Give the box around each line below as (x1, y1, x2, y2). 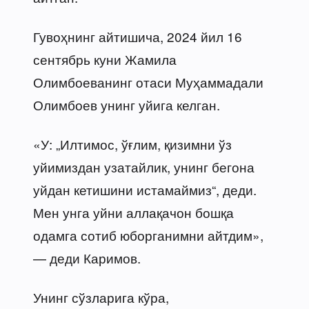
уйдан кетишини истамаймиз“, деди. (33, 179, 257, 199)
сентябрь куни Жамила (33, 49, 177, 68)
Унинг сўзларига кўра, (33, 287, 169, 306)
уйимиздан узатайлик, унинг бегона (33, 157, 255, 176)
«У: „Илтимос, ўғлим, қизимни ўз (33, 134, 232, 153)
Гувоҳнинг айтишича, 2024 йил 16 (33, 26, 242, 46)
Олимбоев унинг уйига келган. (33, 94, 220, 114)
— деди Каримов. (33, 248, 141, 267)
